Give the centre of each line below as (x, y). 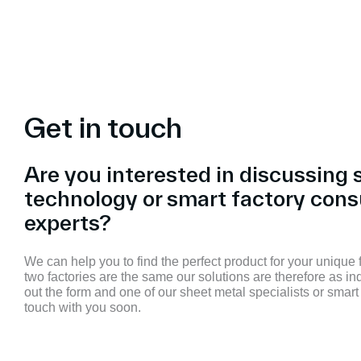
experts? (68, 223)
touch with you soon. (83, 307)
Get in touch (103, 128)
